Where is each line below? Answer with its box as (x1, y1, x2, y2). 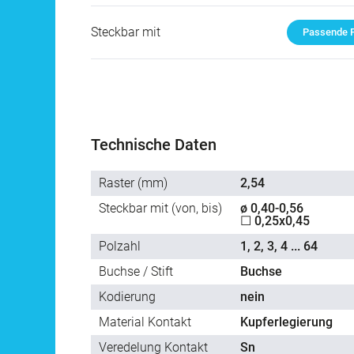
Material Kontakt (99, 314, 191, 330)
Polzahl (99, 239, 141, 254)
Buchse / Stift (99, 264, 173, 280)
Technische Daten (91, 135, 217, 155)
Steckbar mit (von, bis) (99, 201, 222, 217)
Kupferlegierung (240, 314, 333, 330)
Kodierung (99, 289, 156, 305)
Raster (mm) (99, 175, 168, 191)
